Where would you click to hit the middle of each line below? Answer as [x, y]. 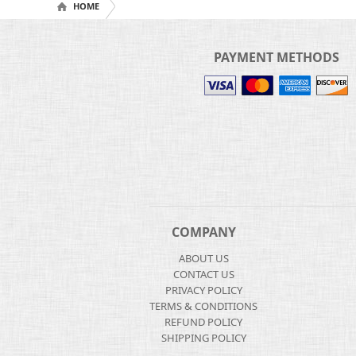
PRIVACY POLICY [203, 290]
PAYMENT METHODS [276, 57]
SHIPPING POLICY [203, 338]
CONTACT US [203, 274]
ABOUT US [203, 258]
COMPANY [203, 232]
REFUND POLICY [203, 322]
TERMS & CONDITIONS [203, 306]
